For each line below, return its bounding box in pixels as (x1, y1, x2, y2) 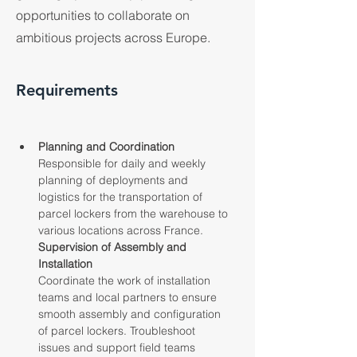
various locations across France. (38, 223, 203, 237)
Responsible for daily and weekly (38, 156, 209, 171)
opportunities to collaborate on (16, 7, 190, 23)
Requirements (16, 80, 118, 100)
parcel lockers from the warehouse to (38, 206, 231, 221)
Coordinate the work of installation (38, 273, 214, 288)
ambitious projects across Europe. (16, 29, 210, 45)
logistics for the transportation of (38, 190, 206, 204)
